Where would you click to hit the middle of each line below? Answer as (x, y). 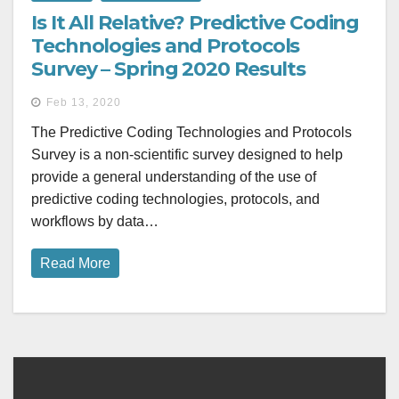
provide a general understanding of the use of (174, 177)
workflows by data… (95, 222)
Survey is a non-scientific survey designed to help (187, 155)
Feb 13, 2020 (84, 103)
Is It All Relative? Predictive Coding (195, 23)
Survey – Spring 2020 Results (169, 69)
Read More (75, 264)
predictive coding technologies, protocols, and (175, 199)
